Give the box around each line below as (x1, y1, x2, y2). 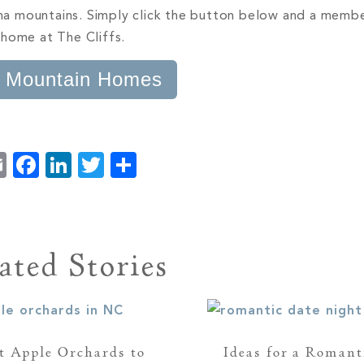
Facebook (39, 152, 162, 179)
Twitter (104, 152, 197, 179)
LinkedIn (71, 152, 180, 179)
